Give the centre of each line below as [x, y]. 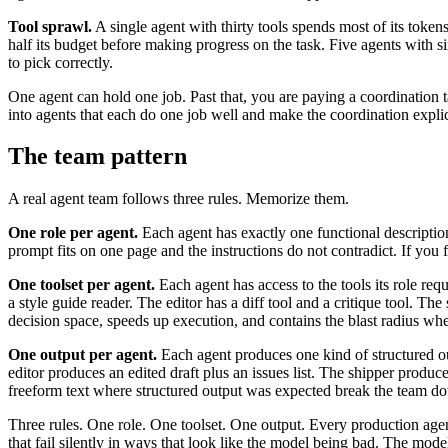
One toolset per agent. [81, 285]
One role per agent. [73, 233]
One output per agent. [82, 355]
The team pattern [97, 156]
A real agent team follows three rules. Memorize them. [178, 199]
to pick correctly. [60, 62]
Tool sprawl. [50, 26]
